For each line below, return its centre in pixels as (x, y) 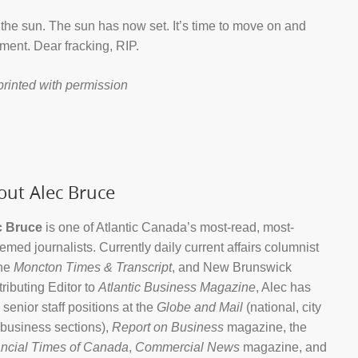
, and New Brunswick (232, 268)
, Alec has (283, 288)
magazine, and (283, 348)
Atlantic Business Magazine (177, 288)
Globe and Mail (200, 308)
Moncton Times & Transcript (93, 268)
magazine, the (265, 328)
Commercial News (187, 348)
